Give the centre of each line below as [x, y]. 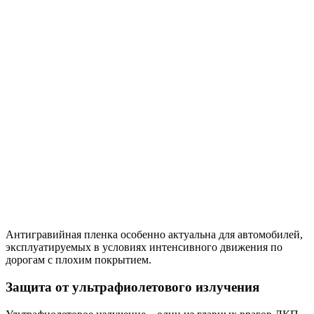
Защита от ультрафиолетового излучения [132, 287]
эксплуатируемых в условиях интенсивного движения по [144, 247]
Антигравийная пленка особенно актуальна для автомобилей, [154, 235]
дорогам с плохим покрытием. [78, 260]
